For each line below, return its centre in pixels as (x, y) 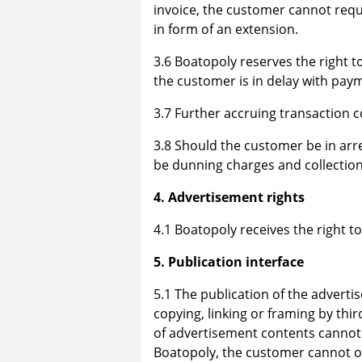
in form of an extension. (226, 29)
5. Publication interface (229, 261)
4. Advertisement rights (229, 197)
